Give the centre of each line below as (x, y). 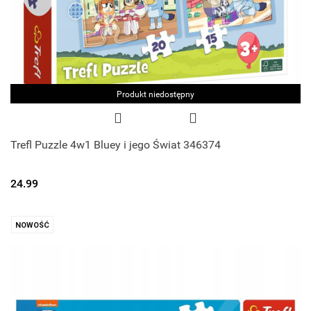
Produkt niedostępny (155, 95)
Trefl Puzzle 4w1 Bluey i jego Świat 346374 (116, 145)
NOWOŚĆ (32, 226)
